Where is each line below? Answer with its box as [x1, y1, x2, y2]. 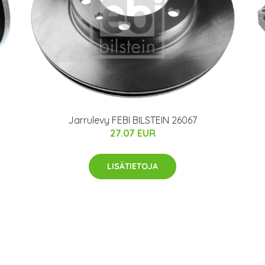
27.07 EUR [109, 127, 156, 139]
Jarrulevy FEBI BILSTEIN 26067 [68, 114, 197, 126]
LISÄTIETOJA [107, 160, 158, 172]
